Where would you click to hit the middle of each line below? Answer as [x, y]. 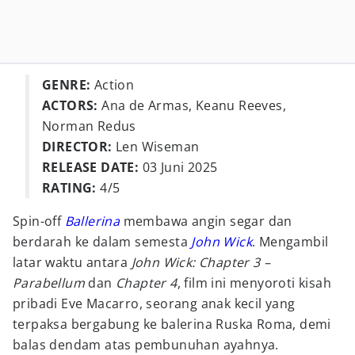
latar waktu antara [72, 262]
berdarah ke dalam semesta [102, 242]
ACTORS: [70, 105]
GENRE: [67, 85]
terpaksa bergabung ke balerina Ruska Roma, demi [172, 324]
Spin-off [39, 221]
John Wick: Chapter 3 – [201, 262]
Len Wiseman [156, 147]
